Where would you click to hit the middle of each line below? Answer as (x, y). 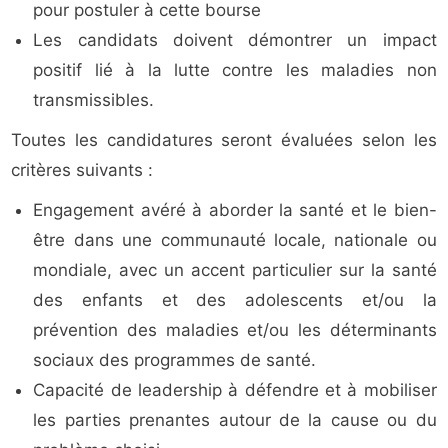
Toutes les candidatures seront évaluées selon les (224, 140)
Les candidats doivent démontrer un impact (235, 40)
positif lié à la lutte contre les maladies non (235, 70)
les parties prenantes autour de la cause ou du (235, 420)
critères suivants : (82, 170)
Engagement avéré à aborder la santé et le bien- (235, 210)
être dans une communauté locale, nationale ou (235, 240)
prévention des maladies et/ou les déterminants (235, 330)
